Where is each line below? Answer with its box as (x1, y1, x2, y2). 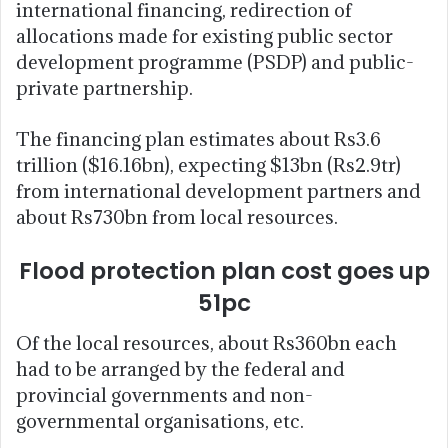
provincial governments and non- (16, 383, 313, 408)
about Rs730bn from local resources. (16, 204, 338, 229)
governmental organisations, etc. (16, 409, 304, 434)
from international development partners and (16, 178, 421, 203)
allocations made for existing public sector (16, 23, 393, 48)
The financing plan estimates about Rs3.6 (16, 126, 381, 151)
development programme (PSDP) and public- (16, 49, 414, 74)
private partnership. (16, 75, 193, 100)
